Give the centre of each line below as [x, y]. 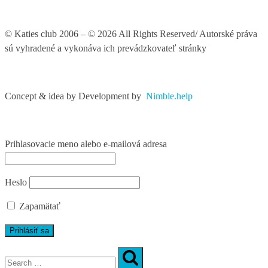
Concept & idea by [42, 96]
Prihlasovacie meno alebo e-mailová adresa [86, 144]
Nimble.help [169, 96]
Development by [112, 96]
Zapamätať [39, 206]
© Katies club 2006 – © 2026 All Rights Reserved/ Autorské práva [131, 34]
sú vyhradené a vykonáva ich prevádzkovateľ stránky [106, 48]
